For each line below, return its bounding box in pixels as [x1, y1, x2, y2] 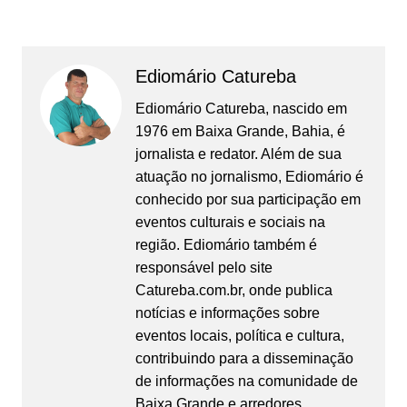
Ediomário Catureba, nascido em [134, 101, 347, 116]
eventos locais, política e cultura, [134, 328, 344, 343]
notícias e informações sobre [134, 305, 320, 321]
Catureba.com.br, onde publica [134, 283, 333, 298]
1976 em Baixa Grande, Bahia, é [134, 124, 345, 139]
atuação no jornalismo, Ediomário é [134, 169, 363, 184]
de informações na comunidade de [134, 373, 358, 389]
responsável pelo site [134, 260, 273, 275]
